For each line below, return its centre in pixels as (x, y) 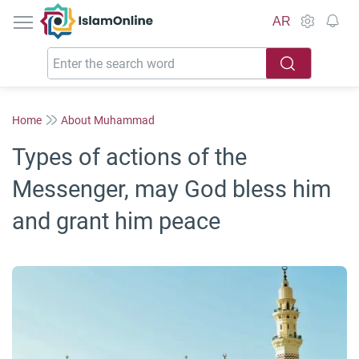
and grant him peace (116, 221)
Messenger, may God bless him (171, 189)
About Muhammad (108, 120)
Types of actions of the (129, 157)
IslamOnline (130, 12)
